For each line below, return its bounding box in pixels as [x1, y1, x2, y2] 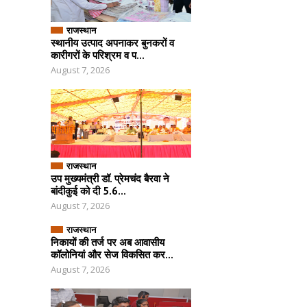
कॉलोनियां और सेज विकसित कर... [51, 247, 173, 261]
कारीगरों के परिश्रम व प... [51, 48, 145, 62]
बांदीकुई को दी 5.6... [51, 184, 126, 197]
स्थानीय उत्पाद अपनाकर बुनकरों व [51, 36, 174, 49]
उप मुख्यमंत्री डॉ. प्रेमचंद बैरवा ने [51, 171, 169, 185]
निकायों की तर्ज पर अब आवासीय [51, 235, 164, 249]
